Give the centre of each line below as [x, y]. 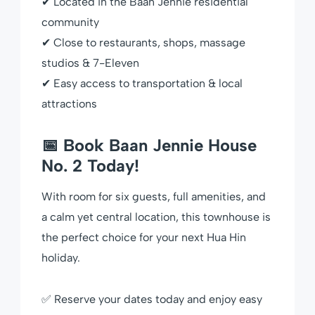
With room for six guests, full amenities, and [154, 196]
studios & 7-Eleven [90, 63]
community [70, 22]
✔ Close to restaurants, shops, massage [143, 42]
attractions [69, 103]
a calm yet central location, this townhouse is [156, 217]
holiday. [61, 257]
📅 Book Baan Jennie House [149, 145]
